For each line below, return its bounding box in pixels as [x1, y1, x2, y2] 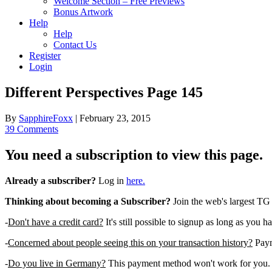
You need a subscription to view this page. [5, 146, 263, 163]
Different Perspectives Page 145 [5, 84, 203, 100]
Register [29, 50, 61, 61]
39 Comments [5, 123, 58, 134]
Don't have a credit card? [8, 216, 103, 227]
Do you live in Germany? [8, 257, 106, 268]
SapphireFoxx [19, 112, 73, 123]
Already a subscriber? [5, 175, 96, 186]
